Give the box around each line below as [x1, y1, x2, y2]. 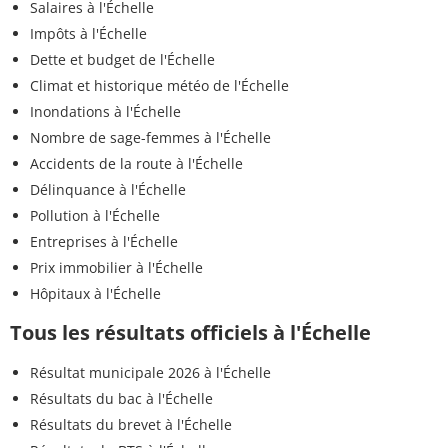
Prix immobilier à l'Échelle [30, 257, 203, 277]
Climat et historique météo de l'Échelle [30, 75, 289, 95]
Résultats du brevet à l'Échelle [30, 414, 232, 434]
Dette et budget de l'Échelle [30, 49, 215, 69]
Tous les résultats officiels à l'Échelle [10, 318, 371, 346]
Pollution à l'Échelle [30, 205, 160, 225]
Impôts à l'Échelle [30, 23, 147, 43]
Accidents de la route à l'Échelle [30, 153, 243, 173]
